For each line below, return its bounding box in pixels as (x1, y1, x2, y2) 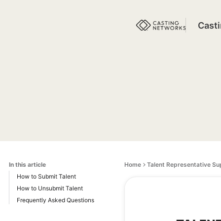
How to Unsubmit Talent (17, 184, 83, 192)
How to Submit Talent (17, 173, 76, 180)
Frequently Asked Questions (17, 196, 94, 204)
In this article (9, 161, 46, 168)
